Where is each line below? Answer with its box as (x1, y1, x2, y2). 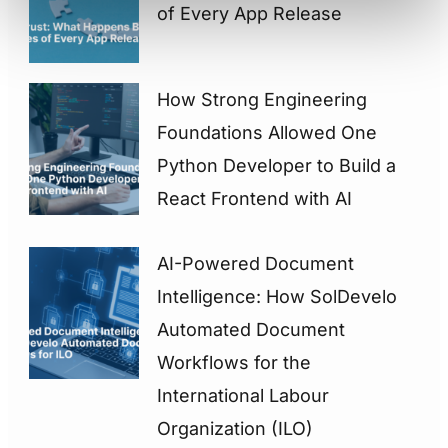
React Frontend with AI (157, 187, 353, 209)
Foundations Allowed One (157, 121, 378, 143)
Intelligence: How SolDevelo (157, 285, 398, 307)
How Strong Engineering (157, 88, 368, 110)
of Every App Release (157, 2, 343, 24)
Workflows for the (157, 351, 312, 373)
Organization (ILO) (157, 417, 314, 439)
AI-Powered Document (157, 252, 355, 274)
